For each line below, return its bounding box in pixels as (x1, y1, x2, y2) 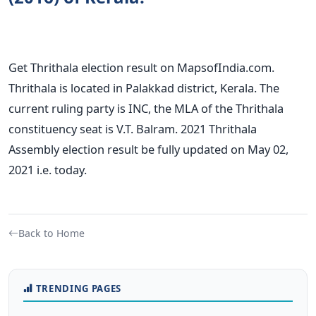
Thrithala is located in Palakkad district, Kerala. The (8, 79, 279, 96)
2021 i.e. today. (8, 161, 87, 178)
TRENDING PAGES (35, 281, 121, 295)
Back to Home (18, 226, 85, 240)
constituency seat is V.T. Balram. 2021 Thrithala (8, 120, 257, 137)
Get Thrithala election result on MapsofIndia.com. (8, 59, 274, 75)
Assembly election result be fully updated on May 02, (8, 140, 288, 157)
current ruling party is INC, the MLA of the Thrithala (8, 99, 284, 116)
